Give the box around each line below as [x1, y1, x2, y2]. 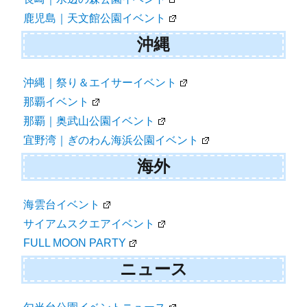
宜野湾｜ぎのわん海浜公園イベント [23, 134, 199, 146]
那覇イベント [23, 95, 90, 108]
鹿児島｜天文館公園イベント [23, 12, 167, 24]
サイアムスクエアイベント [23, 217, 156, 230]
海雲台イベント [23, 198, 101, 210]
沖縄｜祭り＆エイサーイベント [23, 76, 177, 88]
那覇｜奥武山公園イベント [23, 114, 156, 127]
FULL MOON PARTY [23, 236, 127, 249]
